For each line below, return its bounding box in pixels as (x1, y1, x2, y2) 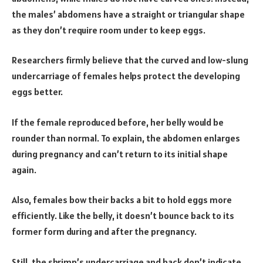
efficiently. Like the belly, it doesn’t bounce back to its (12, 210, 234, 222)
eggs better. (12, 86, 63, 98)
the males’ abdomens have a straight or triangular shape (12, 8, 245, 20)
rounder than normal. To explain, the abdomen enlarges (12, 131, 240, 144)
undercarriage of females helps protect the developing (12, 70, 240, 82)
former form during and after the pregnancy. (12, 225, 197, 238)
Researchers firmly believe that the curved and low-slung (12, 54, 248, 66)
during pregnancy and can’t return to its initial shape (12, 147, 228, 160)
